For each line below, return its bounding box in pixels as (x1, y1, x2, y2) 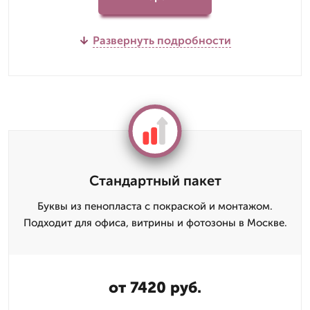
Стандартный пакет (89, 172, 221, 189)
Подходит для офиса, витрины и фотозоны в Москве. (23, 216, 287, 229)
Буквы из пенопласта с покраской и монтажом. (37, 199, 273, 212)
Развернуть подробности (92, 33, 231, 47)
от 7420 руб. (109, 277, 201, 297)
